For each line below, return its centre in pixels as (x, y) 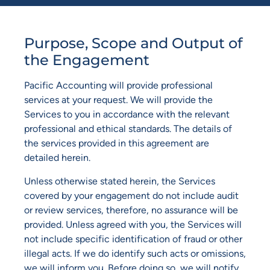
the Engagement (87, 60)
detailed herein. (57, 158)
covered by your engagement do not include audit (131, 195)
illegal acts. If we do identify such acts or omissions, (135, 253)
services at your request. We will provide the (118, 100)
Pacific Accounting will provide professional (118, 86)
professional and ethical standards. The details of (128, 129)
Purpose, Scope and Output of (133, 43)
